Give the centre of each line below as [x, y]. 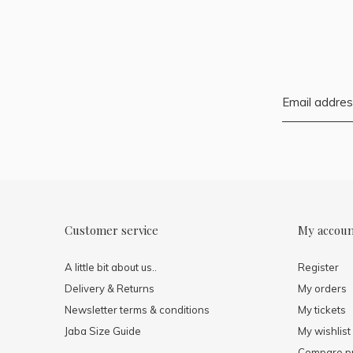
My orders [322, 288]
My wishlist [324, 331]
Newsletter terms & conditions [137, 309]
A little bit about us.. [111, 267]
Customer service [111, 230]
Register [318, 267]
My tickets [322, 309]
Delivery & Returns [110, 288]
